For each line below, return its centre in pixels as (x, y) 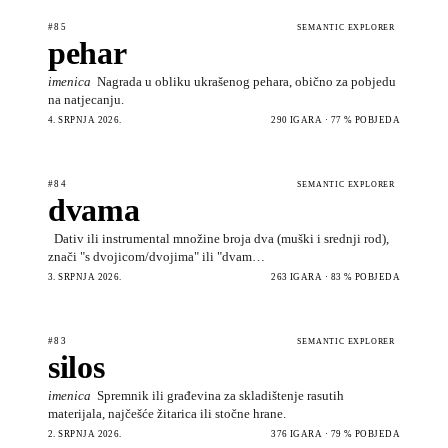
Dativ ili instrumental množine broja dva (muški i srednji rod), (221, 238)
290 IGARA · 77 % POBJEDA (335, 119)
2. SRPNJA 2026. (85, 433)
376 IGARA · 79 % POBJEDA (335, 433)
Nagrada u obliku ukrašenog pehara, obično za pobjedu (246, 81)
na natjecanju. (86, 99)
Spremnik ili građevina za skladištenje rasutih (220, 395)
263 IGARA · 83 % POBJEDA (335, 276)
